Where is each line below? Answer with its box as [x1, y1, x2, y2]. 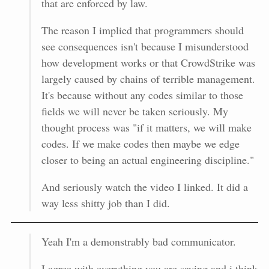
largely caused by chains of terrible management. [41, 71, 255, 86]
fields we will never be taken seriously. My [41, 103, 228, 118]
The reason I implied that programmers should [41, 22, 244, 37]
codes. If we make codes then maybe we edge [41, 136, 240, 151]
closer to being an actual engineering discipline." [41, 152, 254, 167]
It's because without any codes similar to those [41, 87, 243, 102]
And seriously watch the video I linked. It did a [41, 179, 248, 194]
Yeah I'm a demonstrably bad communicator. [41, 234, 236, 249]
